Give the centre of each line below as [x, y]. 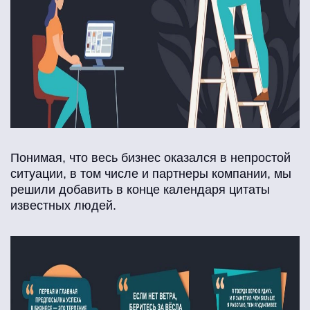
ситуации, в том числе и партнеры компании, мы [151, 174]
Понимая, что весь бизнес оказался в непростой [151, 158]
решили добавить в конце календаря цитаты [140, 190]
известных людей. [63, 206]
